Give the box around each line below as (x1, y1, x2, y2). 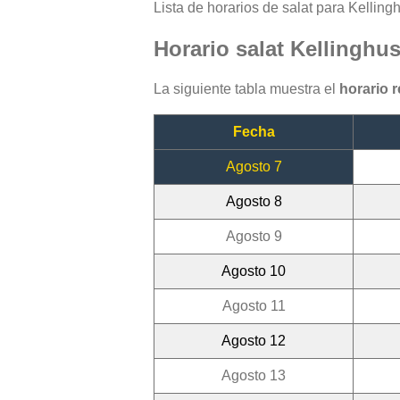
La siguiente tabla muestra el (154, 81, 339, 97)
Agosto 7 (225, 159, 282, 175)
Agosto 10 (221, 263, 286, 279)
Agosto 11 (221, 298, 286, 314)
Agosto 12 (221, 333, 286, 349)
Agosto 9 (225, 229, 282, 245)
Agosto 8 (225, 194, 282, 210)
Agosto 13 (221, 368, 286, 384)
